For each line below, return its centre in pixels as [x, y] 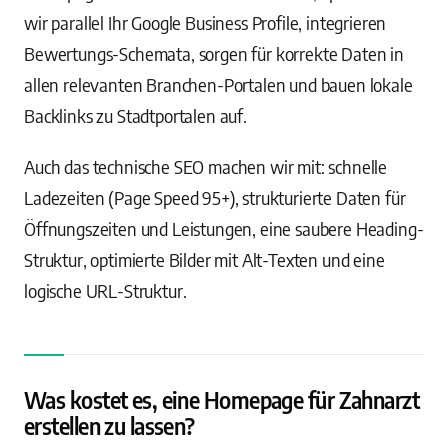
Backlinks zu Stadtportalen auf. [135, 115]
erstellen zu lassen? [109, 426]
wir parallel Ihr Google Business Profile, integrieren [205, 22]
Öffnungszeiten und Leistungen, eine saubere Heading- [224, 228]
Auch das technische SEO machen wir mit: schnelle [206, 166]
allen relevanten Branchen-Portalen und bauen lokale [218, 84]
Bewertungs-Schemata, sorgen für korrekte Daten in [214, 53]
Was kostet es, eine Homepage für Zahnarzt [222, 400]
